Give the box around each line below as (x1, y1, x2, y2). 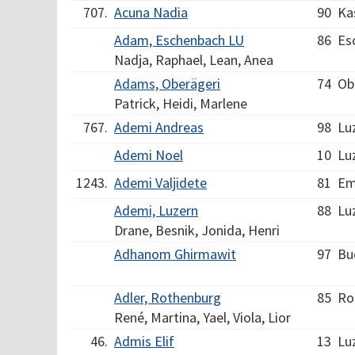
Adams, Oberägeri (114, 74, 220, 93)
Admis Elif (114, 332, 174, 350)
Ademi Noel (114, 146, 183, 164)
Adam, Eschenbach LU (114, 31, 244, 49)
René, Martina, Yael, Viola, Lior (114, 308, 291, 326)
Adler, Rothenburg (114, 288, 221, 307)
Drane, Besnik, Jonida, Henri (114, 221, 280, 239)
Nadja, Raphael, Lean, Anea (114, 51, 273, 69)
